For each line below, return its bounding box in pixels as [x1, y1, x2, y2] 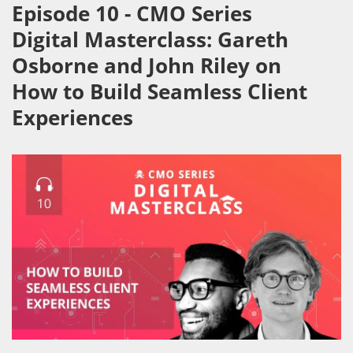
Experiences [12, 102, 133, 132]
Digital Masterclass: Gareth [12, 24, 288, 54]
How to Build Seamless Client [12, 76, 307, 106]
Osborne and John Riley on [12, 50, 281, 80]
